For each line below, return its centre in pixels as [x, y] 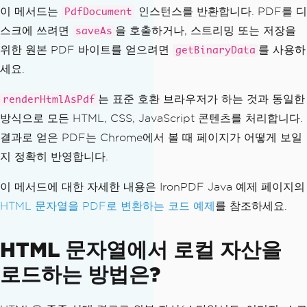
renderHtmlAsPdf [49, 99]
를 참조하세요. [251, 206]
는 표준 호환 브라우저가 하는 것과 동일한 [201, 99]
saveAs [94, 31]
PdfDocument [98, 12]
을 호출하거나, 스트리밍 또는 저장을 [206, 30]
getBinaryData [216, 50]
